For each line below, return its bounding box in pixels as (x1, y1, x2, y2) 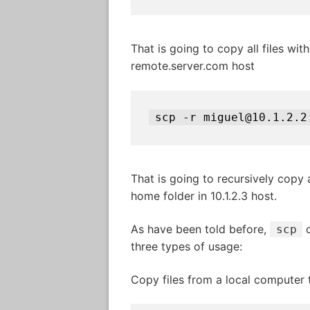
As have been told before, (131, 222, 270, 237)
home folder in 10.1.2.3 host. (131, 189, 277, 203)
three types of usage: (131, 239, 242, 254)
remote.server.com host (131, 59, 255, 73)
